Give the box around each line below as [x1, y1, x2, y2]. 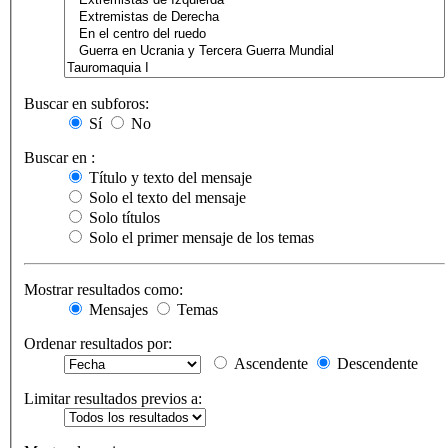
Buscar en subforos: [24, 95, 149, 113]
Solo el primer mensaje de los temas [85, 229, 314, 247]
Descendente [333, 355, 418, 373]
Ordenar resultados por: [24, 335, 172, 353]
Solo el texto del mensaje [85, 189, 246, 207]
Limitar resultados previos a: [24, 390, 202, 408]
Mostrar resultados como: [24, 281, 183, 299]
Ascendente [230, 355, 308, 373]
